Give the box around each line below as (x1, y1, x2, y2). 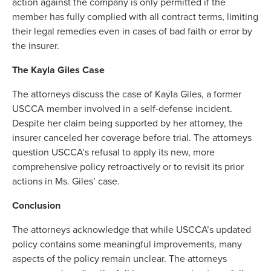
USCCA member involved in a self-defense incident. (12, 102, 232, 116)
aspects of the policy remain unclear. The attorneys (12, 252, 227, 266)
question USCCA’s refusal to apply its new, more (12, 145, 215, 160)
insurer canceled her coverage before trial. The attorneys (12, 131, 252, 145)
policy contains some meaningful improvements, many (12, 237, 242, 252)
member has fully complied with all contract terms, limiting (12, 10, 258, 24)
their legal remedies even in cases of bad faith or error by (12, 24, 252, 39)
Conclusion (12, 198, 60, 213)
